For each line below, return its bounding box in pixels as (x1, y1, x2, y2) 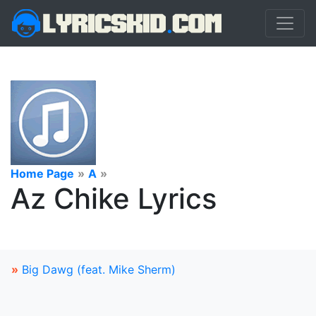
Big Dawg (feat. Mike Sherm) (22, 262, 176, 276)
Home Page (11, 166, 74, 181)
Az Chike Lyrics (11, 181, 217, 216)
